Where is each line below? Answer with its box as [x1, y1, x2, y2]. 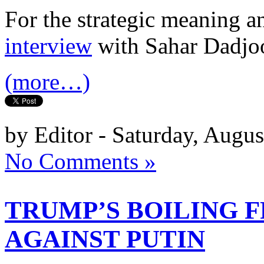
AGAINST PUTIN [5, 225, 205, 253]
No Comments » [5, 148, 156, 174]
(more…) [5, 68, 90, 94]
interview [5, 32, 92, 58]
